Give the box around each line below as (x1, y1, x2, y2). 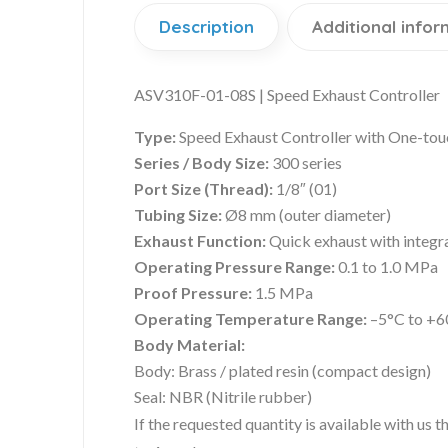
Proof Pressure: (134, 283, 252, 303)
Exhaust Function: (134, 231, 266, 251)
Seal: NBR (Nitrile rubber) (134, 387, 312, 407)
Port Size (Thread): (134, 179, 273, 199)
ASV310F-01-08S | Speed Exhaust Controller (134, 85, 440, 105)
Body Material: (134, 335, 245, 355)
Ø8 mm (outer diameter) (222, 205, 391, 225)
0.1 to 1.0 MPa (335, 257, 438, 277)
